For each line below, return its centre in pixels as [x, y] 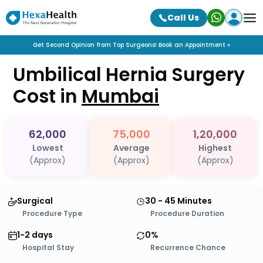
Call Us [183, 17]
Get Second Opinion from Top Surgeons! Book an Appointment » [131, 45]
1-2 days [35, 235]
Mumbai [120, 96]
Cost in [47, 96]
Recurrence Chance [188, 247]
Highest [215, 148]
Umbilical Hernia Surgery [129, 75]
